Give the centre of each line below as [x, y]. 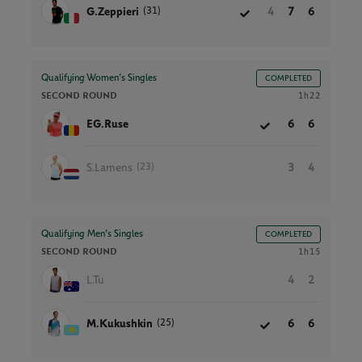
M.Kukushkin [120, 324]
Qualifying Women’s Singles [99, 78]
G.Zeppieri [113, 13]
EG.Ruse [107, 125]
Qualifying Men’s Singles [92, 234]
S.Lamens [109, 168]
